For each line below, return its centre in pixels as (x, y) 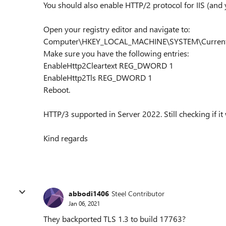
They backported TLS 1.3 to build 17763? (115, 219)
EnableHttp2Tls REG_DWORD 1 (98, 77)
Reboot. (57, 90)
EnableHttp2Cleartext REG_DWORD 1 (108, 65)
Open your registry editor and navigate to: (117, 29)
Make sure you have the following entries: (116, 53)
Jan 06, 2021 (84, 203)
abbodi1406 (89, 193)
